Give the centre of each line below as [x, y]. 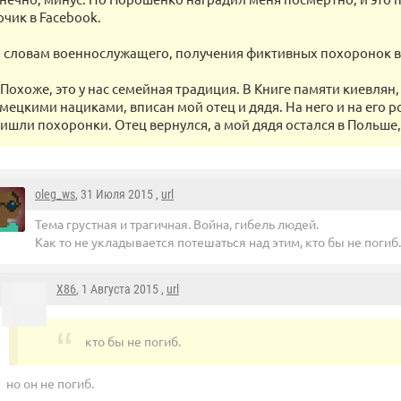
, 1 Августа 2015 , [121, 290]
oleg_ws [55, 195]
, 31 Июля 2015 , [118, 195]
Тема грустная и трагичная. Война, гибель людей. [177, 224]
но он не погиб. [50, 383]
